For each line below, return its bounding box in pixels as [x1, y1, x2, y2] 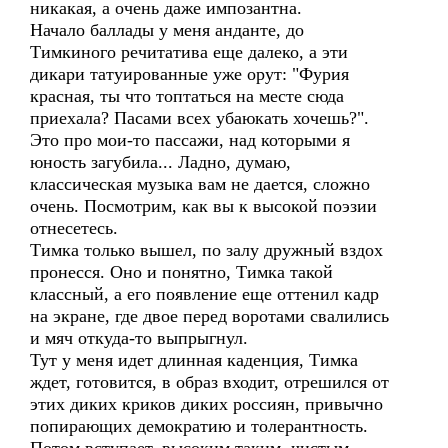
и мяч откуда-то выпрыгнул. [30, 328, 248, 348]
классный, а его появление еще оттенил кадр [30, 284, 379, 304]
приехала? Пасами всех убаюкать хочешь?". [30, 108, 369, 128]
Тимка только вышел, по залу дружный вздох [30, 240, 383, 260]
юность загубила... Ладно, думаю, [30, 152, 291, 172]
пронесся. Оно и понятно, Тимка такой [30, 262, 333, 282]
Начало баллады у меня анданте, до [30, 20, 304, 40]
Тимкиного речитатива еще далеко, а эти [30, 42, 348, 62]
